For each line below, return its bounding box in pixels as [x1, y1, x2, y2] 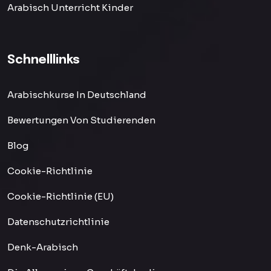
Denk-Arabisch [7, 241, 78, 253]
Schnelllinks [7, 54, 80, 67]
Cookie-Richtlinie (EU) [7, 191, 114, 202]
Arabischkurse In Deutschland [7, 89, 146, 100]
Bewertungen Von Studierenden [7, 114, 155, 126]
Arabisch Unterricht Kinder [7, 2, 133, 13]
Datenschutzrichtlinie [7, 216, 109, 227]
